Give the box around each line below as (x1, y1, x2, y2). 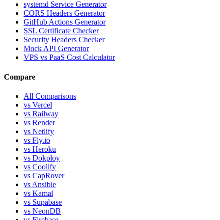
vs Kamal (24, 189, 53, 197)
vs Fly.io (24, 136, 50, 144)
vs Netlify (24, 127, 54, 136)
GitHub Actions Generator (24, 18, 106, 27)
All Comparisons (24, 91, 76, 100)
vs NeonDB (24, 206, 61, 215)
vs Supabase (24, 197, 62, 206)
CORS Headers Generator (24, 9, 105, 18)
